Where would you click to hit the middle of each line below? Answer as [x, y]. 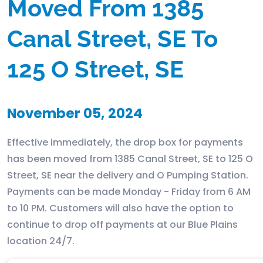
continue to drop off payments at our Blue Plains [122, 225]
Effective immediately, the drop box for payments [125, 142]
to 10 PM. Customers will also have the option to [120, 208]
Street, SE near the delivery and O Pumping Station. [128, 175]
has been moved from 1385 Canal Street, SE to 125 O [130, 159]
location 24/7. [41, 241]
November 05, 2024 [75, 113]
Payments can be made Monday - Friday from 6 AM [129, 192]
